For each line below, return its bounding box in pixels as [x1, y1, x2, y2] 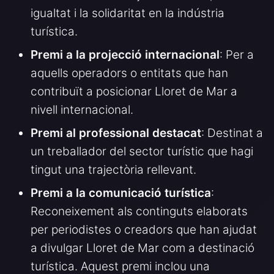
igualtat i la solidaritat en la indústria [31, 6, 224, 21]
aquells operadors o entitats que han [31, 66, 228, 81]
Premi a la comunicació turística [31, 186, 211, 201]
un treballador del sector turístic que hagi [31, 144, 253, 159]
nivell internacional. [31, 103, 133, 117]
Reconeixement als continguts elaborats [31, 204, 248, 219]
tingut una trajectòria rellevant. [31, 163, 196, 177]
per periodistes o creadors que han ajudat [31, 223, 257, 237]
